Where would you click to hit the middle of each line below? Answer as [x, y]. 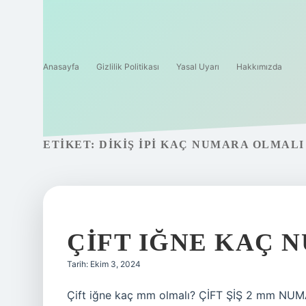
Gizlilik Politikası [128, 67]
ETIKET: [71, 144]
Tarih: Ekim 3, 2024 [104, 264]
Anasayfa [61, 67]
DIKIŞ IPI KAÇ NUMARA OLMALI [202, 144]
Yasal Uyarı [198, 67]
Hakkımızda [259, 67]
